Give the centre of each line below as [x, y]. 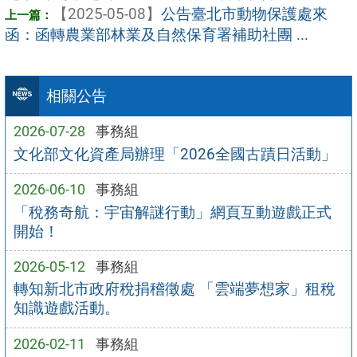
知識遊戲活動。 [66, 308]
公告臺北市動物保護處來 [244, 14]
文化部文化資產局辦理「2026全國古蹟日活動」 [175, 154]
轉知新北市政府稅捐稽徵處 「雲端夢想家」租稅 [174, 289]
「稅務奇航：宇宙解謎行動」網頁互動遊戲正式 [172, 212]
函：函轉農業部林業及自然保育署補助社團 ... [157, 34]
